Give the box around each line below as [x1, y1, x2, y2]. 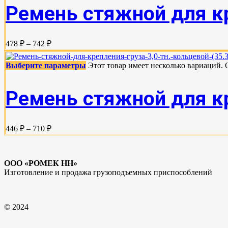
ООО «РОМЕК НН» [4, 159, 77, 168]
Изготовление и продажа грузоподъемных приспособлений [4, 168, 212, 177]
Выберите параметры [6, 61, 86, 70]
